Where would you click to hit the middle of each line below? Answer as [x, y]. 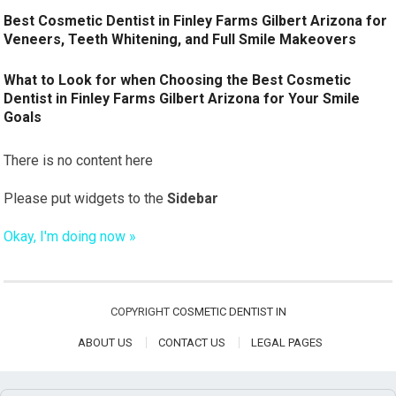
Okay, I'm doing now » [70, 236]
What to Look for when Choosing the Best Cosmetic [178, 80]
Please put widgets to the [86, 198]
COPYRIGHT [141, 312]
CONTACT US [192, 343]
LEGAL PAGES [287, 343]
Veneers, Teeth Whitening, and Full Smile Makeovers [180, 39]
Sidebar [193, 198]
